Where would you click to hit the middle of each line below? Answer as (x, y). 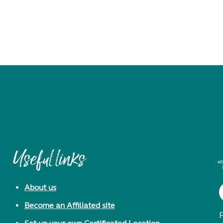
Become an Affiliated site (69, 205)
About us (40, 187)
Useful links (49, 161)
